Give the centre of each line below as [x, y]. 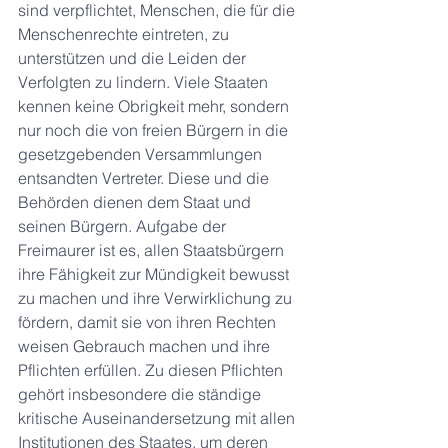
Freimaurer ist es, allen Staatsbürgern [153, 250]
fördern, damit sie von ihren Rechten [149, 322]
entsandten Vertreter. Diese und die [145, 178]
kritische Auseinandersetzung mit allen [158, 418]
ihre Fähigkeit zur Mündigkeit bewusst [155, 274]
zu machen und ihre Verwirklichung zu [157, 298]
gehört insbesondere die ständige [141, 394]
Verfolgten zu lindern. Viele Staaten [145, 82]
